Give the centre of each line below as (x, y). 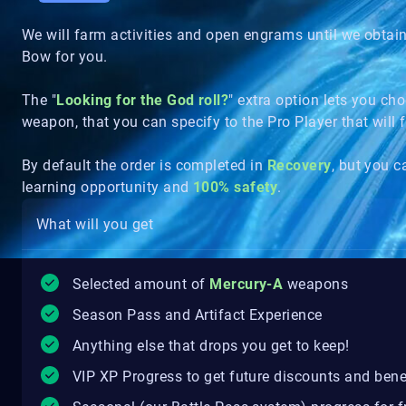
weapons (318, 284)
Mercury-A (246, 284)
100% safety (236, 187)
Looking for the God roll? (143, 100)
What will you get (95, 224)
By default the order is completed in (145, 165)
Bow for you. (65, 57)
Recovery (299, 165)
